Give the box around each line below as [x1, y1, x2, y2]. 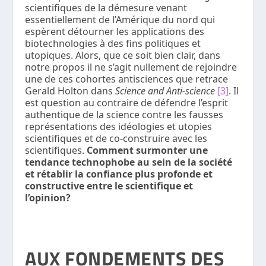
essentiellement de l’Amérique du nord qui [25, 12, 216, 26]
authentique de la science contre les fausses [25, 107, 224, 121]
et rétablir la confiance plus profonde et [25, 167, 213, 180]
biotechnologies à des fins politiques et [25, 36, 201, 50]
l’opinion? [25, 191, 71, 204]
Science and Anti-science [115, 84, 218, 97]
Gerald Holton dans [25, 84, 116, 97]
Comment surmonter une [87, 143, 208, 157]
